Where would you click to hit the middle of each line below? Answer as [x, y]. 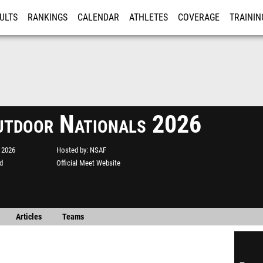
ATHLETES [149, 18]
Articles [28, 214]
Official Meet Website [88, 160]
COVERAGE [199, 18]
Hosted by [71, 147]
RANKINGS [48, 18]
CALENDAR [98, 18]
